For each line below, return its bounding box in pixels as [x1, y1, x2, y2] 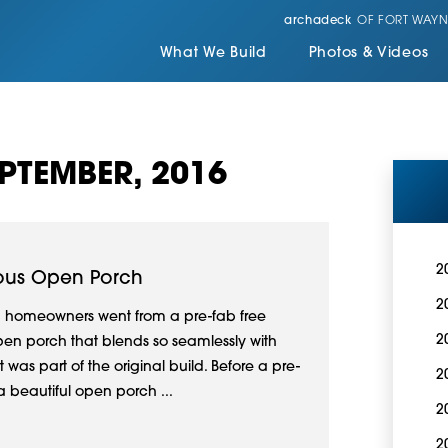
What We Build [159, 47, 267, 61]
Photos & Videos [308, 47, 429, 61]
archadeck [284, 15, 352, 28]
